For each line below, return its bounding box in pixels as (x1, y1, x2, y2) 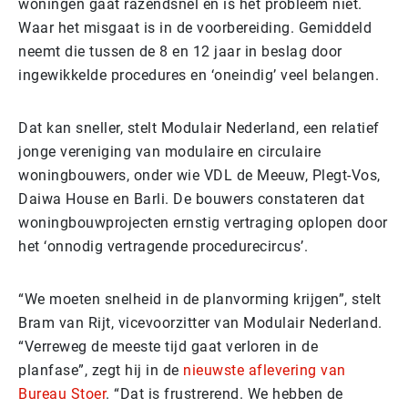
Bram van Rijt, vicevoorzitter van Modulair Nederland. (18, 313, 382, 331)
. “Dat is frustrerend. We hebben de (106, 384, 343, 403)
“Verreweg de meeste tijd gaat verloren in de (18, 337, 318, 355)
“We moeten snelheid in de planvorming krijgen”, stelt (18, 290, 382, 308)
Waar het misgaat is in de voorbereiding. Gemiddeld (18, 18, 372, 36)
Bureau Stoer (18, 384, 106, 403)
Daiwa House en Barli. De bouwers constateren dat (18, 189, 364, 208)
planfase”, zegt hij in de (18, 361, 183, 379)
